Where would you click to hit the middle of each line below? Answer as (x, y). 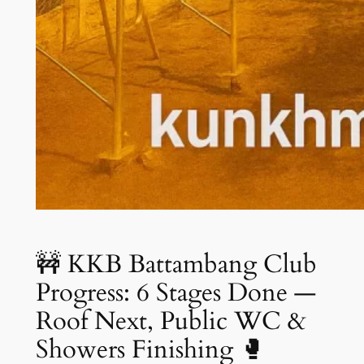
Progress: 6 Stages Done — (175, 292)
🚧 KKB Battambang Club (176, 264)
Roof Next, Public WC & (171, 321)
